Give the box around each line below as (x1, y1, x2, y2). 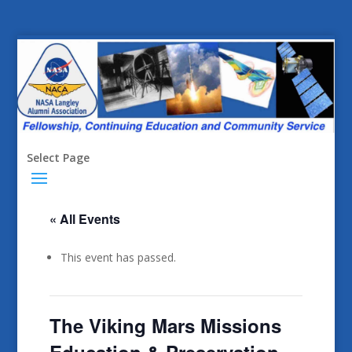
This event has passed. (60, 249, 176, 265)
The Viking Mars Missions (49, 311, 281, 339)
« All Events (49, 209, 120, 228)
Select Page (26, 149, 90, 165)
